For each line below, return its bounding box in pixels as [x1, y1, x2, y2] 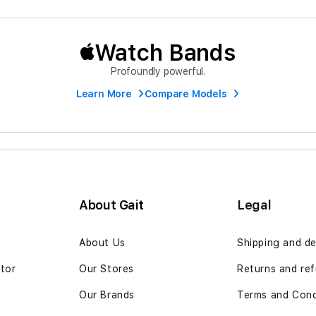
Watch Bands [95, 39, 236, 67]
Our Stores [79, 263, 134, 275]
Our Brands [79, 289, 135, 301]
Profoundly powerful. [111, 66, 205, 78]
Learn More [75, 87, 132, 99]
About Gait [79, 197, 144, 212]
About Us [79, 237, 126, 249]
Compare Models [145, 87, 227, 99]
